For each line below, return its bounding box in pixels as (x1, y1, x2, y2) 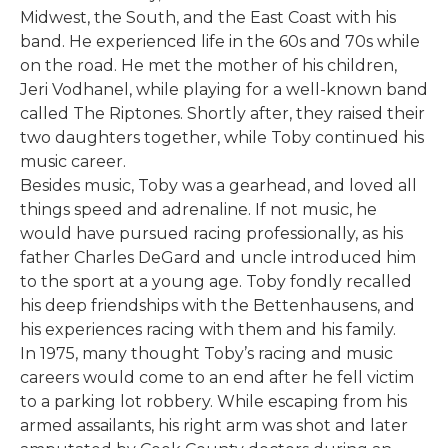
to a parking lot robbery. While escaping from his (20, 391, 407, 411)
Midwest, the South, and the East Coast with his (20, 7, 396, 27)
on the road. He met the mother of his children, (20, 55, 397, 75)
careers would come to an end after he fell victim (20, 367, 414, 387)
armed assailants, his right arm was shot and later (20, 415, 408, 435)
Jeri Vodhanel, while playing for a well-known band (20, 79, 428, 99)
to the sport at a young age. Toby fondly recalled (20, 271, 412, 291)
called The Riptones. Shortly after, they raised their (20, 103, 425, 123)
